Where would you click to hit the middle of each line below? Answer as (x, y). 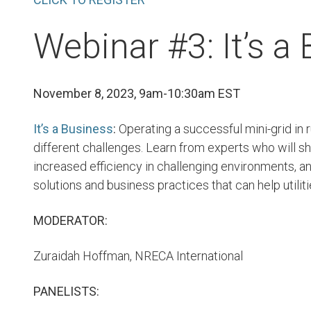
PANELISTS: (66, 291)
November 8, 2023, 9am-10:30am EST (137, 93)
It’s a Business (73, 129)
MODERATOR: (70, 220)
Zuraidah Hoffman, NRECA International (138, 256)
